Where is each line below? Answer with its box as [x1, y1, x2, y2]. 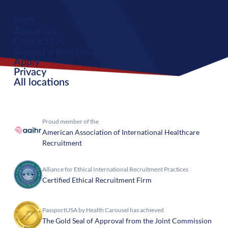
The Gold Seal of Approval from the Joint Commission [42, 216, 212, 225]
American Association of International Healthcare [42, 128, 199, 136]
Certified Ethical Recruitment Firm [42, 176, 152, 184]
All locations [13, 77, 69, 88]
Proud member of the [42, 118, 99, 125]
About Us [13, 26, 56, 37]
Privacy [13, 67, 46, 77]
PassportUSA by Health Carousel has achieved [42, 206, 164, 214]
